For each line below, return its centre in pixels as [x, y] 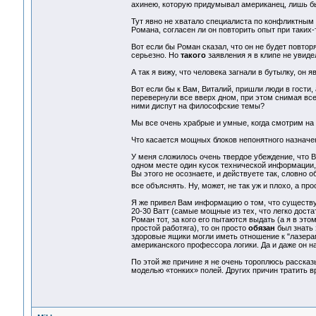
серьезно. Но [156, 55]
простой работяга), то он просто [189, 228]
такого [193, 55]
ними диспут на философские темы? [197, 106]
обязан [261, 228]
